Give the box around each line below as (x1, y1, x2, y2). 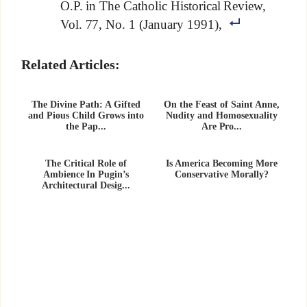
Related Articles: (21, 56, 121, 72)
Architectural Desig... (42, 180, 130, 191)
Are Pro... (201, 121, 243, 132)
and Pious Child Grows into (28, 110, 144, 121)
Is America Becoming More (166, 158, 278, 169)
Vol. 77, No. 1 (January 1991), (60, 17, 222, 32)
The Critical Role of (45, 158, 127, 169)
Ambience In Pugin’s (42, 169, 130, 180)
